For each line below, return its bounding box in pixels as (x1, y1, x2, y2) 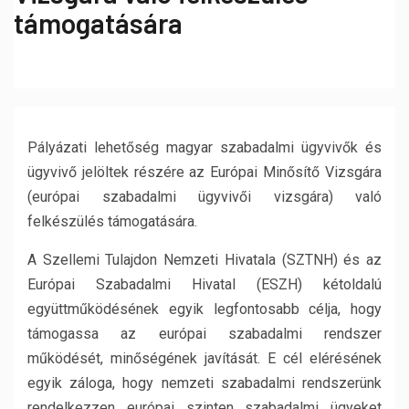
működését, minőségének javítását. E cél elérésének (27, 350, 382, 367)
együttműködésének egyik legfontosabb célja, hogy (27, 300, 382, 318)
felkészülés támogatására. (27, 213, 197, 230)
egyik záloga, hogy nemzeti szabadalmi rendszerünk (27, 374, 382, 392)
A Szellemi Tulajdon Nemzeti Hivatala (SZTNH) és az (27, 251, 382, 268)
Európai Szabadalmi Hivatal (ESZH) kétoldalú (27, 276, 382, 293)
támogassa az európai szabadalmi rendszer (27, 325, 382, 342)
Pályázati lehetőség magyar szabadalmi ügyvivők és (27, 139, 382, 156)
